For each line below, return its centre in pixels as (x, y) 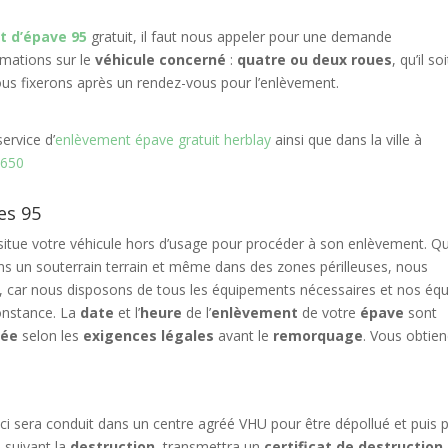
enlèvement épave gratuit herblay (163, 139)
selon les (51, 335)
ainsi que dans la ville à (347, 139)
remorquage (318, 335)
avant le (244, 335)
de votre (329, 312)
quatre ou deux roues (315, 59)
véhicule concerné (161, 59)
